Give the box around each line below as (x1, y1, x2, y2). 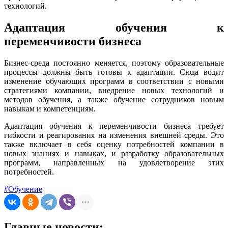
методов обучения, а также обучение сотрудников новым (4, 95, 224, 104)
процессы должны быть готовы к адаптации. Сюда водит (4, 67, 224, 76)
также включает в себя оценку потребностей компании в (4, 139, 224, 149)
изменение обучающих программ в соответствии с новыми (4, 76, 224, 85)
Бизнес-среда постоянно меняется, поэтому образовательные (4, 58, 224, 67)
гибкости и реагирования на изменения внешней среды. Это (4, 130, 224, 139)
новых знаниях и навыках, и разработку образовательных (4, 149, 224, 158)
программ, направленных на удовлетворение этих (4, 158, 224, 167)
